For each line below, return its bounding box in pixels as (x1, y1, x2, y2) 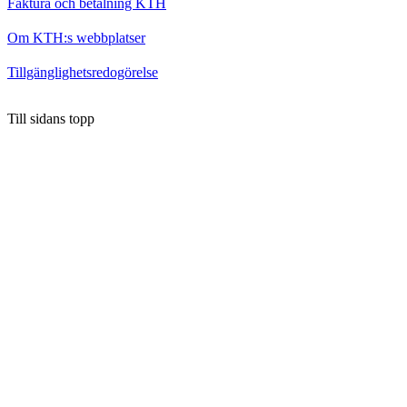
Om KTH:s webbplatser (7, 29, 145, 45)
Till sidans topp (7, 110, 94, 126)
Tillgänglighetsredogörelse (7, 64, 158, 80)
